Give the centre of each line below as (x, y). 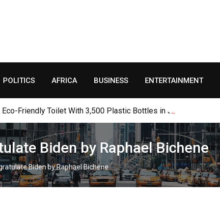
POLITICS (19, 81)
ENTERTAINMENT (174, 81)
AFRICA (64, 81)
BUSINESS (111, 81)
